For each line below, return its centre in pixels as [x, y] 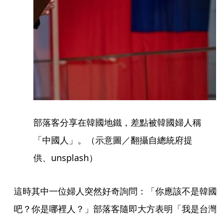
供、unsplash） [66, 158]
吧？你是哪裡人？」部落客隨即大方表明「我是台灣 [115, 209]
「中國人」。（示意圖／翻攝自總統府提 [113, 140]
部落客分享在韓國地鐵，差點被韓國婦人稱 [117, 123]
